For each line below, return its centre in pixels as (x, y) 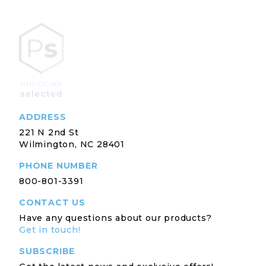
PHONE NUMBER (58, 166)
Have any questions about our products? (115, 218)
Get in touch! (50, 230)
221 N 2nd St (49, 132)
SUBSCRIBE (47, 251)
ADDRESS (43, 117)
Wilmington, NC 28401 (72, 144)
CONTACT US (52, 202)
